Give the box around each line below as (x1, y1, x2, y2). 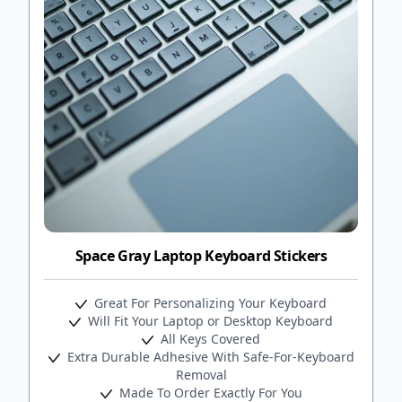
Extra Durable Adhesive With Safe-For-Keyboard (63, 347, 354, 365)
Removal (175, 365, 227, 383)
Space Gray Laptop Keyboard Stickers (74, 245, 328, 266)
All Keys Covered (157, 329, 260, 347)
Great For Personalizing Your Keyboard (91, 293, 327, 311)
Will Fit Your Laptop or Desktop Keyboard (84, 311, 333, 329)
